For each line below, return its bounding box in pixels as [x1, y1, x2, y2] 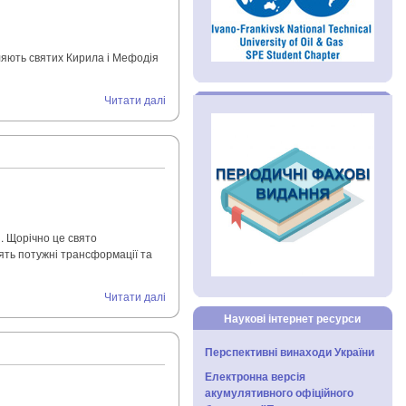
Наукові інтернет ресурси [224, 310, 361, 326]
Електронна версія [205, 368, 305, 385]
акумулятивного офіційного [205, 384, 353, 401]
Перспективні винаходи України [205, 343, 374, 360]
